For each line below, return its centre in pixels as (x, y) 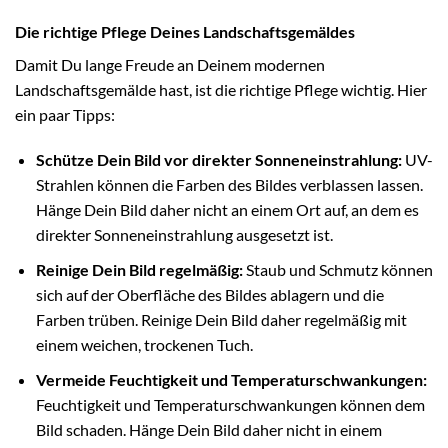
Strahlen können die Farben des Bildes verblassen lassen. (229, 185)
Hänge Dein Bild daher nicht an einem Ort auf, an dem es (227, 210)
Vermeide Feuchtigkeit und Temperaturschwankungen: (231, 379)
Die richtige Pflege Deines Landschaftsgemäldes (185, 31)
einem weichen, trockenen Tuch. (144, 344)
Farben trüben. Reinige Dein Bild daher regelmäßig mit (221, 319)
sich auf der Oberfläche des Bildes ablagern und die (209, 294)
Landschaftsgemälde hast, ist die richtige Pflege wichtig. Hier (221, 89)
